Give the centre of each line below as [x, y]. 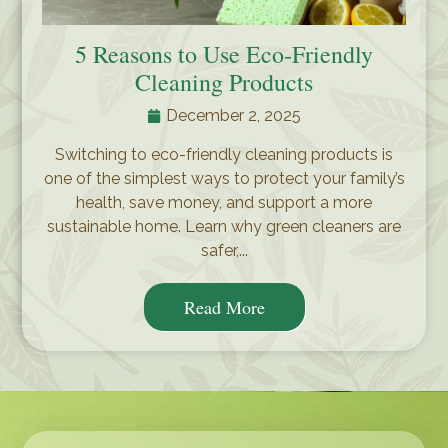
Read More [224, 307]
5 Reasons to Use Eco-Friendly [224, 54]
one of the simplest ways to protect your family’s [224, 179]
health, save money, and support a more [224, 203]
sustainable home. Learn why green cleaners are [224, 227]
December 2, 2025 [233, 116]
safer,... [224, 251]
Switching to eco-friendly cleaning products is [224, 155]
